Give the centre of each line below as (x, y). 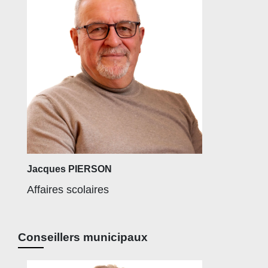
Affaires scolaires (68, 189)
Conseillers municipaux (83, 237)
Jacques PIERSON (69, 169)
